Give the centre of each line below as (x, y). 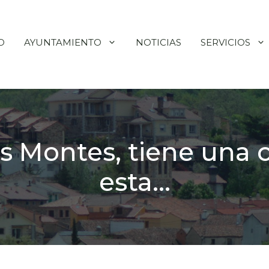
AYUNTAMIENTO (63, 43)
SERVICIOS (225, 43)
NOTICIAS (159, 43)
